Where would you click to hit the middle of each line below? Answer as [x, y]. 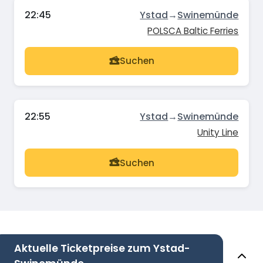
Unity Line [218, 133]
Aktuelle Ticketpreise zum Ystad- [102, 248]
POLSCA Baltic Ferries [193, 31]
